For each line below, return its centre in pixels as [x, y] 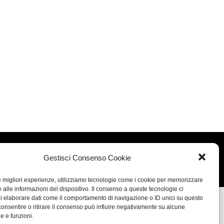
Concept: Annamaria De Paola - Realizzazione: [91, 152]
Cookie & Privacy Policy [131, 167]
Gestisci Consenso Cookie [87, 158]
